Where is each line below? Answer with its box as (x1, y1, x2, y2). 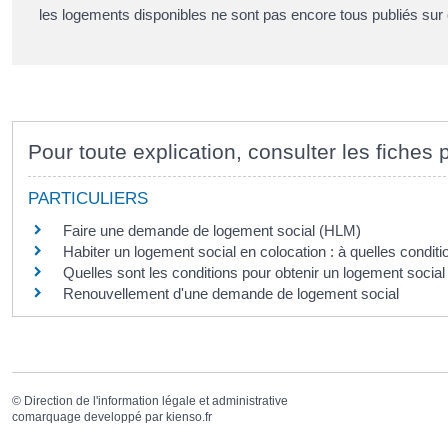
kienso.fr (166, 409, 212, 424)
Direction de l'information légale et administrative (24, 393, 288, 408)
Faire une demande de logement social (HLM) (63, 222, 361, 240)
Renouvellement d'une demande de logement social (63, 285, 399, 303)
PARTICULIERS (28, 189, 148, 209)
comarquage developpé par (12, 409, 166, 424)
